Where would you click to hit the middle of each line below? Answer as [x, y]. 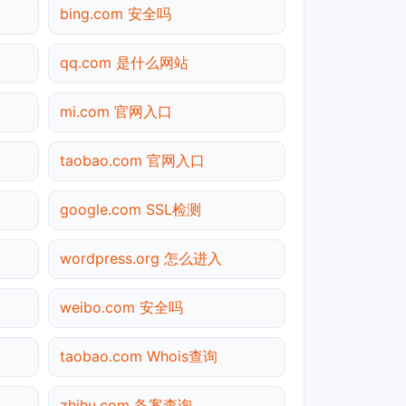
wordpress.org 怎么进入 [141, 258]
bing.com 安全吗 [116, 13]
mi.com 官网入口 [116, 111]
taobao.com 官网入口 [132, 160]
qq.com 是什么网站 [124, 62]
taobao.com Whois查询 [139, 356]
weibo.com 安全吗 [121, 307]
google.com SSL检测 [130, 209]
